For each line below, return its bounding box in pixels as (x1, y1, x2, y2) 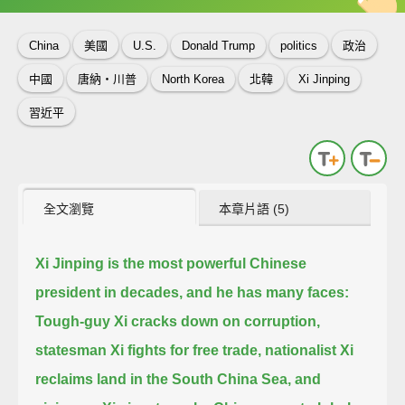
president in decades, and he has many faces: (35, 284, 350, 300)
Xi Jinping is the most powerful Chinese (35, 255, 307, 271)
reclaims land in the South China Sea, (35, 371, 292, 387)
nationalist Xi (265, 342, 354, 358)
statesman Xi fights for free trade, (35, 342, 262, 358)
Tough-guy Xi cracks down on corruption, (35, 313, 321, 329)
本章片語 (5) (219, 201, 290, 216)
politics (280, 39, 317, 53)
